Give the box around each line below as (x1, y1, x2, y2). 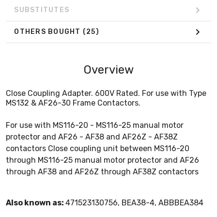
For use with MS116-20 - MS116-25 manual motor (6, 120, 184, 130)
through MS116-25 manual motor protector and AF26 (6, 155, 199, 165)
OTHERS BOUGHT (14, 28, 83, 36)
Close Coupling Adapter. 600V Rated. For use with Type (6, 88, 206, 98)
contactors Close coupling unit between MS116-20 (6, 143, 189, 153)
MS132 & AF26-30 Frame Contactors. (6, 98, 140, 108)
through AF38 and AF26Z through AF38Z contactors (6, 167, 199, 176)
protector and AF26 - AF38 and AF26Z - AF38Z (6, 132, 178, 141)
